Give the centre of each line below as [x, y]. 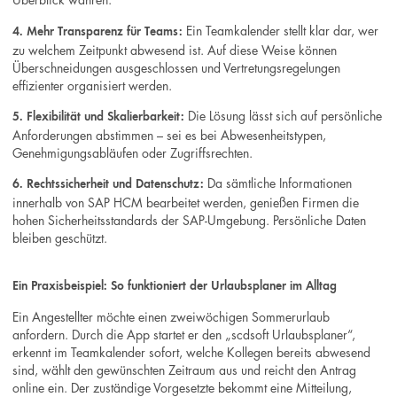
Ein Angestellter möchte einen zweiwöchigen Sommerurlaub [171, 316]
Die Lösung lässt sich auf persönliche [284, 115]
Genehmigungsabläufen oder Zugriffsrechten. [133, 152]
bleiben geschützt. [60, 238]
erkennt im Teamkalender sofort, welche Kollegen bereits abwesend [192, 351]
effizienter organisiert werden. [93, 85]
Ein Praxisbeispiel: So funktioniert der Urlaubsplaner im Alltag [175, 286]
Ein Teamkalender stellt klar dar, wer [281, 30]
